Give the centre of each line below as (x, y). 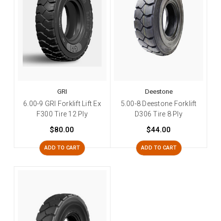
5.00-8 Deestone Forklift (159, 103)
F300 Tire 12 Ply (62, 114)
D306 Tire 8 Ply (159, 114)
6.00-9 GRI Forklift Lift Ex (62, 103)
